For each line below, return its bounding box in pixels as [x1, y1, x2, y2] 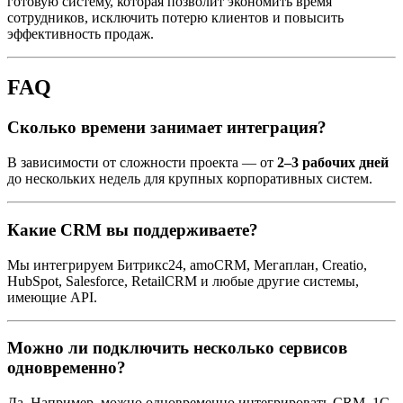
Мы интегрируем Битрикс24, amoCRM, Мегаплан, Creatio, [7, 256, 367, 273]
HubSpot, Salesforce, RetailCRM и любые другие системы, [7, 273, 359, 289]
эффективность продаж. [7, 25, 154, 41]
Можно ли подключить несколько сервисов [7, 338, 347, 358]
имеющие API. [7, 289, 97, 305]
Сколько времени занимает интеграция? [7, 118, 327, 138]
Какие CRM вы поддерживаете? [7, 219, 258, 239]
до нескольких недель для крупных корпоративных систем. [7, 171, 372, 187]
